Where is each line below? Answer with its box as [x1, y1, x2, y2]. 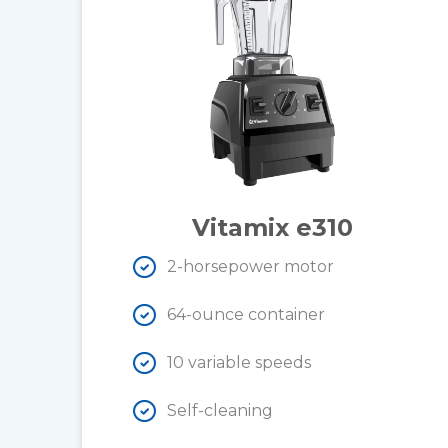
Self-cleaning [167, 400, 273, 420]
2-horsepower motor [167, 256, 334, 276]
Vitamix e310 [191, 212, 353, 242]
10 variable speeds [167, 352, 311, 372]
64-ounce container [167, 304, 325, 324]
